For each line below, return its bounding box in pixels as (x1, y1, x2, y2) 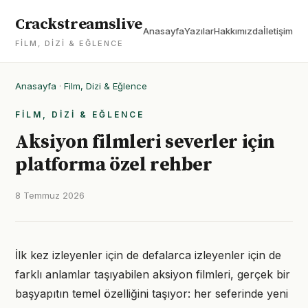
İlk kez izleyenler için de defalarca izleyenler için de (15, 248, 281, 262)
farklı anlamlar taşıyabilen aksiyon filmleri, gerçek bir (15, 267, 290, 281)
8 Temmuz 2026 (15, 190, 85, 201)
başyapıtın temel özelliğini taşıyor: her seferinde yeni (15, 287, 288, 300)
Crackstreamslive (15, 15, 143, 34)
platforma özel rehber (15, 153, 212, 177)
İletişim (263, 25, 293, 36)
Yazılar (184, 25, 214, 36)
